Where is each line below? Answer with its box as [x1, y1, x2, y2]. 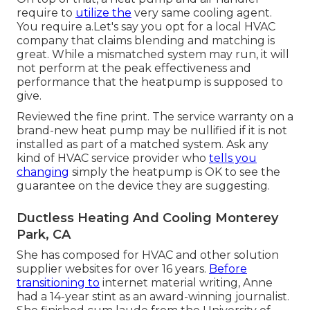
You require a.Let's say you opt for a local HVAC [17, 20, 275, 34]
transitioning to [17, 276, 100, 290]
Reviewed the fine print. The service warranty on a [17, 110, 293, 124]
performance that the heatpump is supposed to [17, 75, 283, 89]
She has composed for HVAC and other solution [17, 248, 279, 262]
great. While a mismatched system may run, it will [17, 48, 289, 62]
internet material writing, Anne [100, 276, 273, 290]
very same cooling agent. [131, 6, 272, 20]
